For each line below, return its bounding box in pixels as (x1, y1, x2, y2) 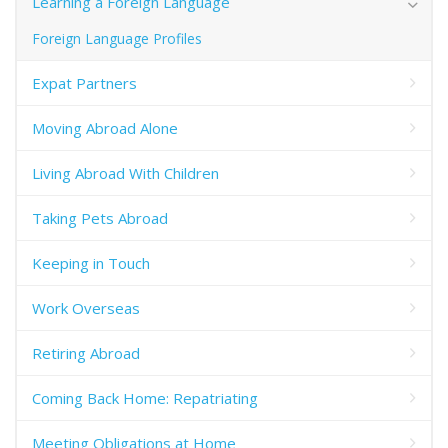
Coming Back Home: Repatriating (32, 388, 258, 408)
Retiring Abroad (32, 343, 140, 363)
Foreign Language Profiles (32, 29, 202, 48)
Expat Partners (32, 73, 137, 93)
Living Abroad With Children (32, 163, 219, 183)
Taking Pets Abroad (32, 208, 168, 228)
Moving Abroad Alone (32, 118, 178, 138)
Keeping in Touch (32, 253, 150, 273)
